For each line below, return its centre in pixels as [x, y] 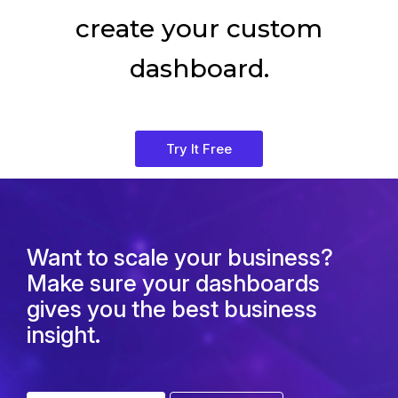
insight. [64, 334]
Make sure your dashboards [173, 283]
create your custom [199, 28]
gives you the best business [172, 308]
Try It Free [199, 148]
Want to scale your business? [180, 257]
